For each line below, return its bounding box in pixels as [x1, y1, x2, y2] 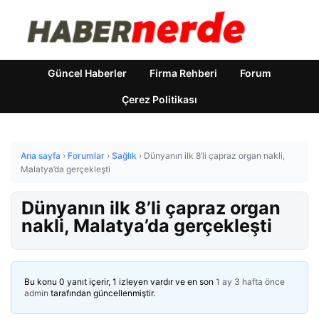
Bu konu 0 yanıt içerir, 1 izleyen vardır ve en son [24, 276, 216, 287]
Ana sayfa [21, 150, 61, 161]
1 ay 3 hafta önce [216, 276, 285, 287]
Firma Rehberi [150, 67, 217, 79]
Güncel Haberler [48, 67, 127, 79]
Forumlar [68, 150, 105, 161]
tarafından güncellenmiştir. [48, 288, 155, 298]
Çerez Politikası [122, 93, 197, 105]
